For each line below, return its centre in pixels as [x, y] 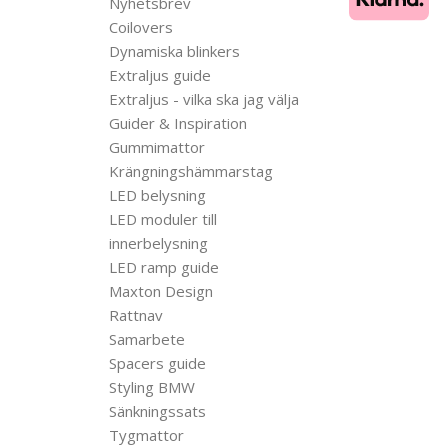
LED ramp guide [164, 266]
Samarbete [147, 338]
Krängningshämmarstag [191, 170]
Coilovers [141, 26]
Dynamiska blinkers [174, 50]
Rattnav [136, 314]
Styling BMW [152, 386]
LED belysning [157, 194]
